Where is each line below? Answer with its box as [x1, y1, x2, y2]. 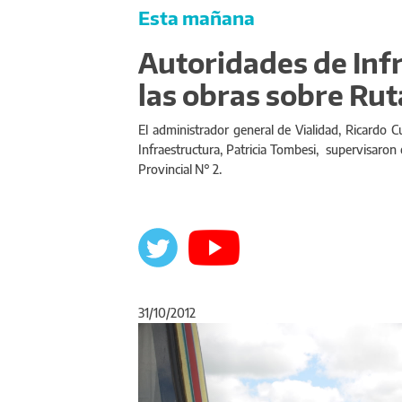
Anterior [184, 319, 254, 343]
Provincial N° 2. [138, 161, 222, 177]
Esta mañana [138, 5, 255, 29]
